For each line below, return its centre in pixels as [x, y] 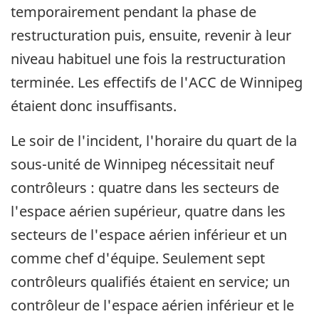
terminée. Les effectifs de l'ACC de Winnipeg [157, 83]
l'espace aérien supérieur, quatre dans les [148, 211]
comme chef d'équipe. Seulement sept [138, 258]
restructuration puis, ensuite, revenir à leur [151, 36]
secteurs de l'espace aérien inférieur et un [149, 235]
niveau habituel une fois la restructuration [148, 59]
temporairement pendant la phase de [134, 12]
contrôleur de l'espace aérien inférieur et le [152, 305]
